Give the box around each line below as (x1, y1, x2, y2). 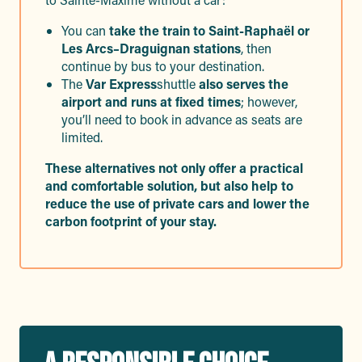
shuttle (157, 75, 199, 92)
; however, (241, 93, 297, 110)
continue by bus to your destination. (61, 57, 264, 74)
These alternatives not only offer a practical (45, 159, 303, 176)
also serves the (199, 75, 288, 92)
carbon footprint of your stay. (45, 213, 217, 229)
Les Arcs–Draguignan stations (61, 40, 241, 57)
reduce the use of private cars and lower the (45, 195, 309, 212)
